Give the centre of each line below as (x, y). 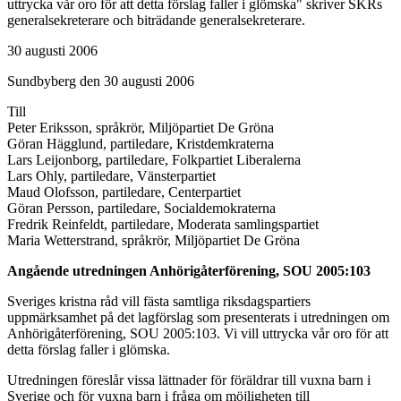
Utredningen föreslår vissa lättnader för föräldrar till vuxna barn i (189, 380)
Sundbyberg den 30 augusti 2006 (101, 81)
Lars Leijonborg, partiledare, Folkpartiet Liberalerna (154, 159)
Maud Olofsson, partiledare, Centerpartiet (124, 192)
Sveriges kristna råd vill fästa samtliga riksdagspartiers (159, 301)
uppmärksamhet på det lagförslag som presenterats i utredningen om (198, 317)
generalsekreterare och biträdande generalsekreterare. (156, 20)
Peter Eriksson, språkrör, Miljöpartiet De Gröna (141, 127)
